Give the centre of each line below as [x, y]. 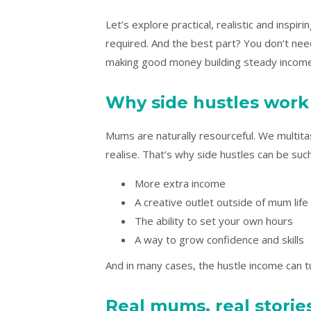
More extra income [180, 183]
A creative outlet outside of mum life [221, 202]
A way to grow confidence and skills [219, 239]
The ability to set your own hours [214, 220]
